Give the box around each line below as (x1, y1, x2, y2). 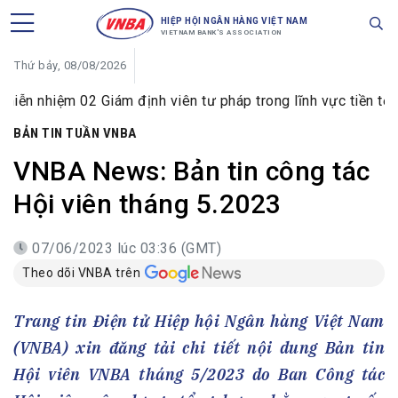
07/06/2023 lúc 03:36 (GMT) (32, 240, 221, 257)
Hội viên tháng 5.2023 (13, 188, 282, 219)
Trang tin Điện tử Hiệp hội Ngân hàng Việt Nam (13, 311, 385, 332)
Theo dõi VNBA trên (22, 266, 140, 280)
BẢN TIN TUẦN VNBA (13, 125, 137, 141)
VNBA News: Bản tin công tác (13, 155, 370, 187)
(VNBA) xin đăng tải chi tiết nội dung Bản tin (13, 338, 385, 359)
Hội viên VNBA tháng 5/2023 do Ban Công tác (13, 364, 385, 386)
